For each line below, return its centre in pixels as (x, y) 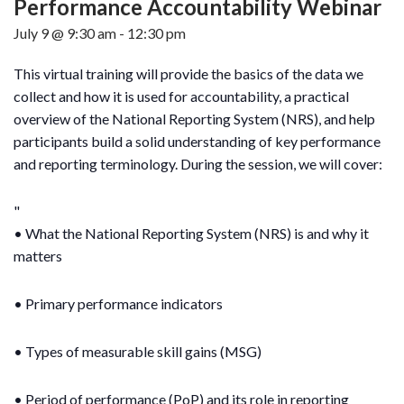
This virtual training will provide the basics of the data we (188, 73)
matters (38, 255)
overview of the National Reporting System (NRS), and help (194, 118)
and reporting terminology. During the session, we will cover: (198, 163)
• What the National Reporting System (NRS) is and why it (191, 233)
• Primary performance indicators (118, 303)
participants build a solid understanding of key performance (197, 141)
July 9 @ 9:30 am (65, 32)
